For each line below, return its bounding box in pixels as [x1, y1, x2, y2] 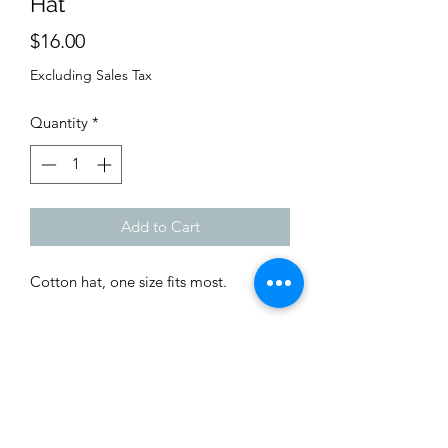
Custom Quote [106, 397, 214, 418]
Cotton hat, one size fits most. [30, 271, 227, 291]
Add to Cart [120, 216, 200, 236]
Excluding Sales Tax [30, 66, 152, 84]
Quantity [30, 113, 88, 132]
